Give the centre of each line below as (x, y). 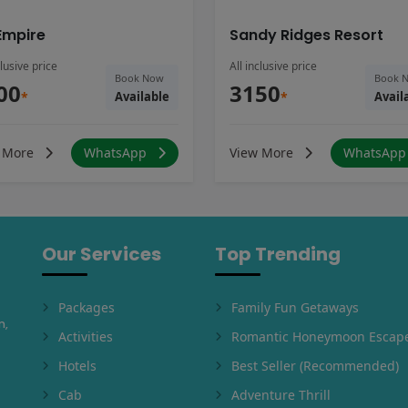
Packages (87, 308)
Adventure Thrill (281, 395)
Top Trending (278, 255)
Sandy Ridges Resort (306, 36)
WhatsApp (117, 153)
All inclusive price (273, 66)
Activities (86, 337)
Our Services (102, 255)
